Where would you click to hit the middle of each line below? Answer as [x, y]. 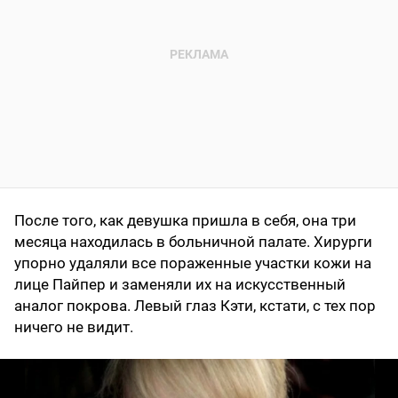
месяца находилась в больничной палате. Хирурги [193, 241]
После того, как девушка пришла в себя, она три [185, 220]
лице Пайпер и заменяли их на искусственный [180, 284]
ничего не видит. [76, 326]
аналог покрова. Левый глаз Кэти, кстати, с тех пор [195, 305]
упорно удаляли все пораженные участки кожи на [193, 263]
